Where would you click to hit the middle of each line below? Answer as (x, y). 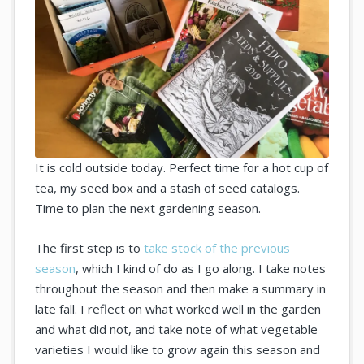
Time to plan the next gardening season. (148, 208)
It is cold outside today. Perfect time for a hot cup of (182, 168)
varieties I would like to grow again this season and (178, 350)
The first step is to (90, 248)
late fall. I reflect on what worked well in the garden (178, 309)
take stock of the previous (217, 248)
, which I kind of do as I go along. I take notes (201, 269)
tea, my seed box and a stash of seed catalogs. (168, 188)
